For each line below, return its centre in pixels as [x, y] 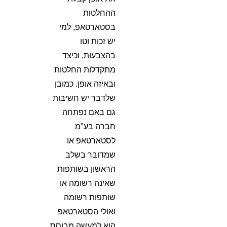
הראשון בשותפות [87, 169]
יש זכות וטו [98, 41]
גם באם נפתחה [89, 112]
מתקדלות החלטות [85, 70]
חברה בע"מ [96, 126]
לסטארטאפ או [91, 141]
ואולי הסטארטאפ [87, 212]
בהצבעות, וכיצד [89, 55]
